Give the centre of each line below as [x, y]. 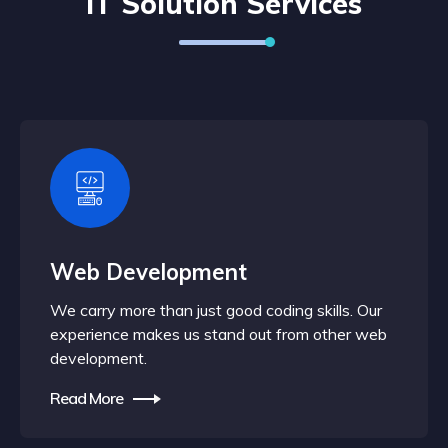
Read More [86, 398]
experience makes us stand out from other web [218, 334]
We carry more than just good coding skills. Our [216, 310]
